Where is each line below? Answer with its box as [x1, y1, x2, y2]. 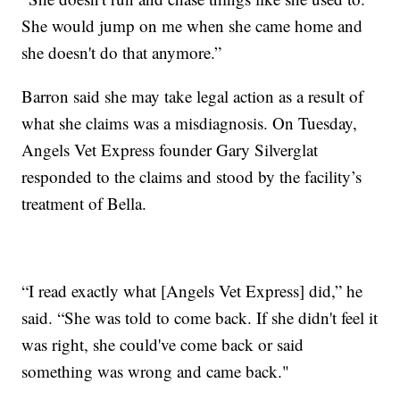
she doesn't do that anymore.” [21, 41, 222, 64]
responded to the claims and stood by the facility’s [21, 165, 362, 188]
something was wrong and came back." [21, 360, 290, 383]
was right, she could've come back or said [21, 333, 304, 356]
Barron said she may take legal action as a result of [21, 85, 364, 108]
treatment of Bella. [21, 192, 147, 215]
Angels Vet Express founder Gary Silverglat [21, 138, 319, 162]
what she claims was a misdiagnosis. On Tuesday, [21, 112, 358, 135]
